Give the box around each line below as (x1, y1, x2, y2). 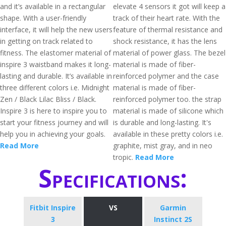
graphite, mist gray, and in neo (113, 141, 212, 150)
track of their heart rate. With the (113, 13, 220, 23)
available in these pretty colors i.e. (113, 129, 223, 139)
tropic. (113, 152, 135, 162)
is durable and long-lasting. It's (113, 118, 211, 127)
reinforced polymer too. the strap (113, 94, 221, 104)
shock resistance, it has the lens (113, 36, 217, 46)
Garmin (160, 203, 187, 212)
